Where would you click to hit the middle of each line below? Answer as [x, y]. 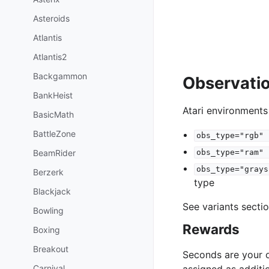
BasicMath [53, 114]
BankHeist [53, 95]
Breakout [51, 249]
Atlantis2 [50, 56]
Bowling [48, 210]
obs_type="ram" [230, 153]
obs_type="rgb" [230, 136]
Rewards [211, 229]
